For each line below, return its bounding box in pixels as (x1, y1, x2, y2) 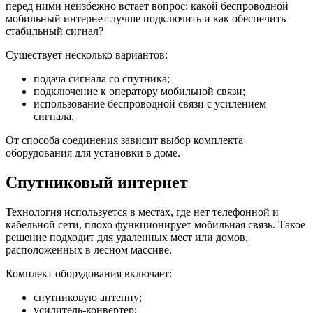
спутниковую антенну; (34, 291, 142, 304)
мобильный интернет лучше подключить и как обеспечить (6, 13, 286, 25)
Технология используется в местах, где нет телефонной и (6, 206, 279, 219)
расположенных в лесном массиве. (6, 244, 172, 256)
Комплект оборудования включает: (6, 268, 172, 280)
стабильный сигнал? (6, 25, 103, 38)
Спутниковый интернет (6, 173, 188, 192)
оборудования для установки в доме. (6, 147, 180, 159)
